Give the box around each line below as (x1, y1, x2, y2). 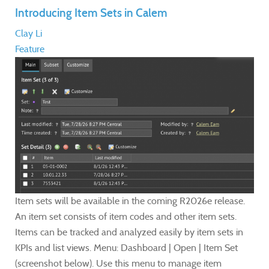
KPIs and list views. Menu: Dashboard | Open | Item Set (15, 241, 238, 253)
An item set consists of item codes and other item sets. (15, 210, 237, 222)
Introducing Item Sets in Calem (15, 6, 168, 20)
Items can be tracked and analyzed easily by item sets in (15, 226, 243, 238)
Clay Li (15, 28, 42, 40)
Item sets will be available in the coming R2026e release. (15, 195, 245, 207)
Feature (15, 43, 44, 55)
